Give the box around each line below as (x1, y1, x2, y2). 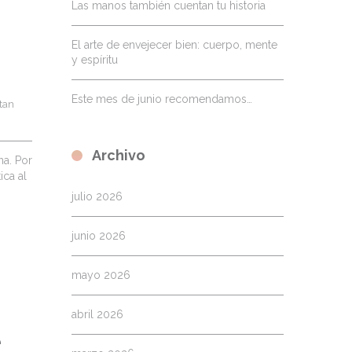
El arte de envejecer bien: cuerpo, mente (71, 38, 277, 51)
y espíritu (71, 53, 118, 66)
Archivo (92, 147, 145, 163)
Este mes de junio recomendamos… (71, 93, 252, 105)
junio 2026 (71, 229, 126, 242)
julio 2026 (71, 190, 123, 203)
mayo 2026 (71, 269, 130, 281)
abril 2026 (71, 308, 123, 321)
